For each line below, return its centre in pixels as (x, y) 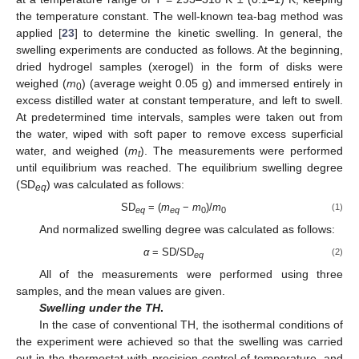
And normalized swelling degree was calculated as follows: (187, 230)
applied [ (39, 32)
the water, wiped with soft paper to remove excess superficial (179, 133)
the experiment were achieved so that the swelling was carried (179, 342)
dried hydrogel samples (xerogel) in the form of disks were (179, 66)
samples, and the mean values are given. (121, 291)
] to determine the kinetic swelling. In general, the (209, 32)
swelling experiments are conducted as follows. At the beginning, (179, 49)
